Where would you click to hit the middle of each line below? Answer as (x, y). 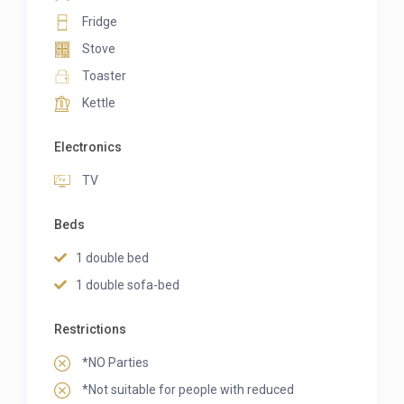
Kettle (98, 103)
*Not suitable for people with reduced (187, 390)
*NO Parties (115, 363)
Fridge (99, 22)
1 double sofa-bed (128, 285)
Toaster (103, 76)
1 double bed (113, 258)
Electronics (88, 147)
